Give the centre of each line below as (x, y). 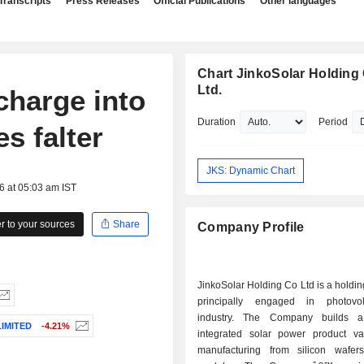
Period (334, 122)
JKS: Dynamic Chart (251, 170)
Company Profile (251, 227)
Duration (217, 122)
